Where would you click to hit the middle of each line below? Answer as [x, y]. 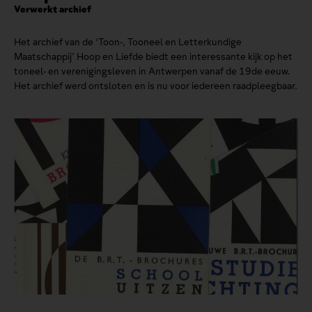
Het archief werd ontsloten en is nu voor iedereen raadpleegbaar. [156, 86]
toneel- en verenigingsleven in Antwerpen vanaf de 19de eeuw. [152, 72]
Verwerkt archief [53, 10]
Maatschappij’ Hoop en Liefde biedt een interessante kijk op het [153, 57]
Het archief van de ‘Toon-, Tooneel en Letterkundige [128, 42]
